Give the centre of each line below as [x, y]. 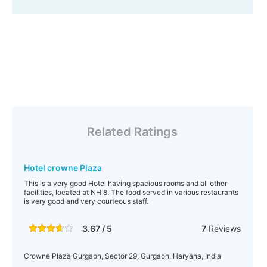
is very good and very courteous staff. [86, 201]
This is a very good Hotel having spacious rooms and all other [125, 183]
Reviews [223, 229]
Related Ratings [132, 132]
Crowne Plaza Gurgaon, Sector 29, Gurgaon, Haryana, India [122, 256]
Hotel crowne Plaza [63, 168]
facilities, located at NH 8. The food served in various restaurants [131, 192]
